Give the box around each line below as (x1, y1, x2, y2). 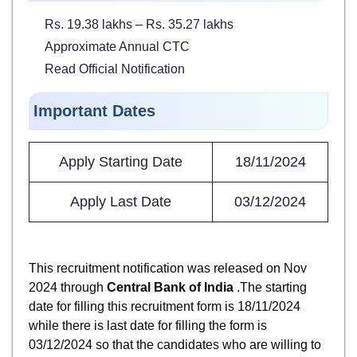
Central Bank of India (107, 280, 237, 294)
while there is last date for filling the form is (29, 318, 267, 332)
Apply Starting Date (59, 154, 182, 171)
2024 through (29, 280, 107, 294)
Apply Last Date (70, 194, 171, 210)
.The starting (237, 280, 307, 294)
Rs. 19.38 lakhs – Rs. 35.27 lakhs (45, 18, 233, 32)
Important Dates (33, 102, 155, 120)
